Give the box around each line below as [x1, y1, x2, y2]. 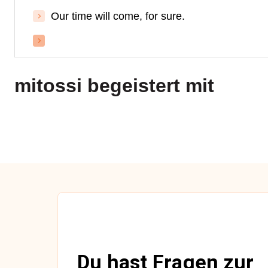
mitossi [14, 75, 82, 96]
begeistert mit [82, 75, 214, 96]
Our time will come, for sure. [51, 10, 185, 22]
